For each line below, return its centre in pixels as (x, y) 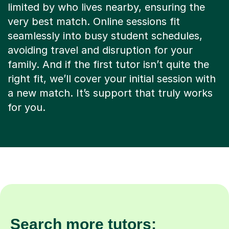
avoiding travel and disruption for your (100, 50)
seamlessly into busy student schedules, (105, 36)
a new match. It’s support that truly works (110, 93)
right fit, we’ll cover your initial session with (112, 79)
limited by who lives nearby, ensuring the (106, 7)
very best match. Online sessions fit (94, 22)
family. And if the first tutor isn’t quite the (108, 65)
